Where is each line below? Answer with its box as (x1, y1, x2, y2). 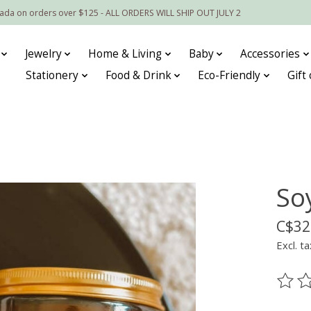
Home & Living (88, 47, 162, 62)
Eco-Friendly (198, 68, 261, 83)
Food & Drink (105, 68, 171, 83)
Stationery (26, 68, 79, 83)
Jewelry (24, 47, 62, 62)
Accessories (240, 47, 301, 62)
